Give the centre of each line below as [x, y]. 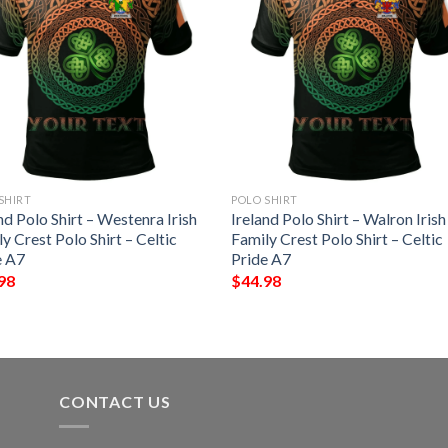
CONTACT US [115, 402]
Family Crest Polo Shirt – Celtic [337, 239]
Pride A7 [261, 259]
